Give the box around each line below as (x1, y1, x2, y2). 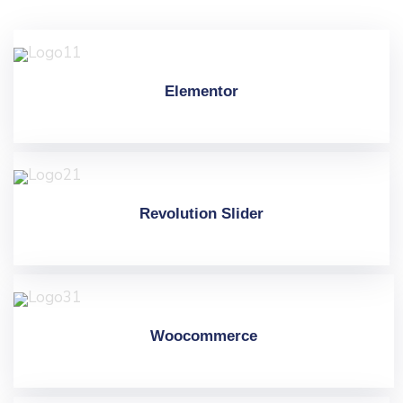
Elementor (165, 82, 238, 100)
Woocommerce (150, 327, 257, 345)
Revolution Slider (139, 204, 264, 222)
